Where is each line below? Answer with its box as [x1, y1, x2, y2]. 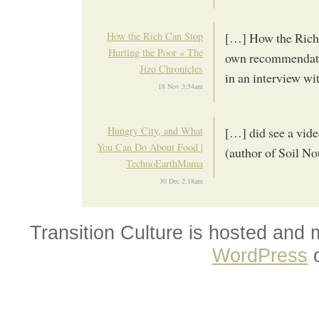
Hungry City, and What [108, 123, 203, 137]
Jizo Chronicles [140, 61, 203, 75]
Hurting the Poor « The [108, 45, 203, 59]
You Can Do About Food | [97, 140, 203, 154]
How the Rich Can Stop [107, 28, 203, 43]
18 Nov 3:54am [158, 80, 203, 91]
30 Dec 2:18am [159, 175, 203, 186]
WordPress [212, 244, 308, 266]
